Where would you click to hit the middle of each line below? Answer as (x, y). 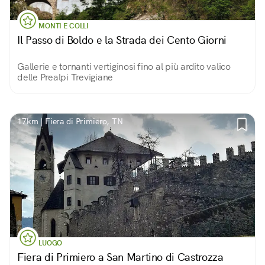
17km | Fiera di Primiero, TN (70, 121)
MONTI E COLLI (64, 26)
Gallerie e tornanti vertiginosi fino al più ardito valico (124, 67)
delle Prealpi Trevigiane (65, 77)
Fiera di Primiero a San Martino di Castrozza (120, 257)
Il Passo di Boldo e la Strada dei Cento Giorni (122, 40)
